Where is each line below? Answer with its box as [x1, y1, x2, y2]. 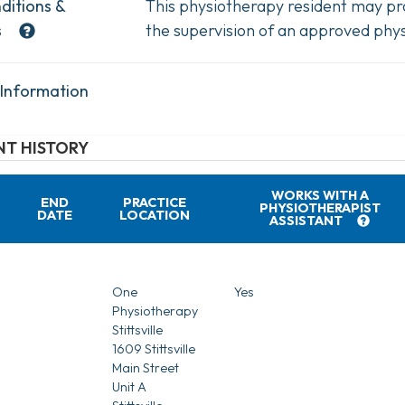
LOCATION [119, 206, 190, 223]
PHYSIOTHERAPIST [259, 199, 381, 216]
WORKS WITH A [270, 186, 369, 203]
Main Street [111, 359, 179, 376]
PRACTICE [123, 193, 186, 211]
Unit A [111, 378, 146, 395]
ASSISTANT [269, 212, 344, 229]
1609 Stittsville [111, 340, 195, 357]
